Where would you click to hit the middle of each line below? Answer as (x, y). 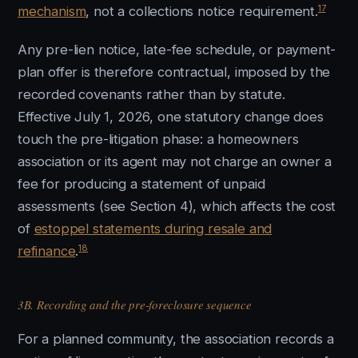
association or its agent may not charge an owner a (175, 161)
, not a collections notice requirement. (202, 11)
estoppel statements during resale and (153, 229)
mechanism (52, 11)
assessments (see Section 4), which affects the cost (177, 206)
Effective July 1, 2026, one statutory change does (171, 117)
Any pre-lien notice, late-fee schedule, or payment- (177, 50)
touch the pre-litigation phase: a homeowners (158, 139)
